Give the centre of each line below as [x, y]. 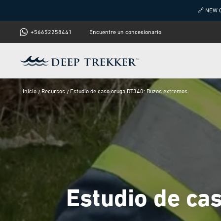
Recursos [53, 91]
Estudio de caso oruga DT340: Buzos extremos [129, 91]
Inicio [30, 91]
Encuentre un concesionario [125, 32]
